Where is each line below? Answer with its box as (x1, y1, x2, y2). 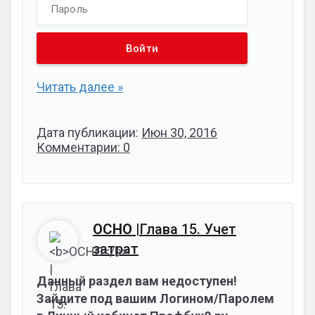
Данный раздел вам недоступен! (37, 274, 237, 288)
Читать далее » (37, 79, 123, 94)
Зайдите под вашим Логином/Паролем (37, 291, 274, 306)
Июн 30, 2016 (141, 125, 217, 140)
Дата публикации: (37, 125, 141, 140)
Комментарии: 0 (37, 140, 130, 155)
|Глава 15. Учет (132, 221, 236, 238)
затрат (93, 240, 139, 257)
